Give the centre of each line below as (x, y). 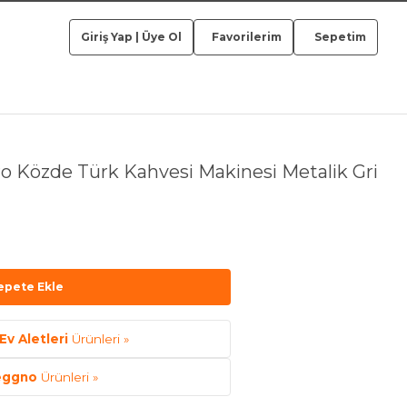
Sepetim (340, 37)
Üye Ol (162, 37)
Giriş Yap (107, 37)
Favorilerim (245, 37)
